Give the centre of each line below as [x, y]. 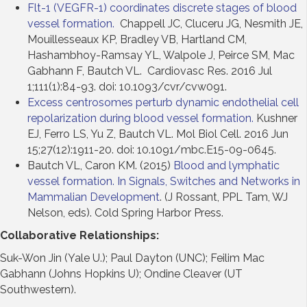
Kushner [275, 118]
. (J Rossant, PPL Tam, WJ [224, 197]
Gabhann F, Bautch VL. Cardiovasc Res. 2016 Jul [150, 71]
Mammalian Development [94, 197]
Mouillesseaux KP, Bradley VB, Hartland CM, [137, 39]
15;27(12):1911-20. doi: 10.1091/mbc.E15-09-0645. [152, 149]
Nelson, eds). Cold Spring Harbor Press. [125, 212]
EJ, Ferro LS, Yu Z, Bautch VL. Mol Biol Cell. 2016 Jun [158, 134]
